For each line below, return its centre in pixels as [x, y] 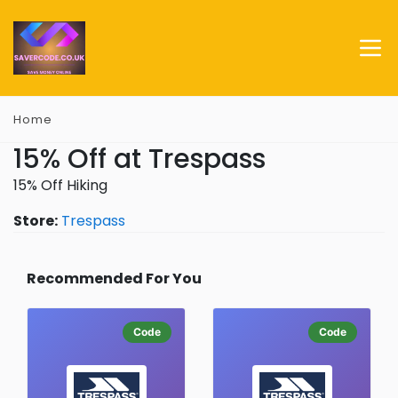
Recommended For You [114, 279]
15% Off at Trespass [139, 159]
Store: [36, 221]
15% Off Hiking [60, 185]
